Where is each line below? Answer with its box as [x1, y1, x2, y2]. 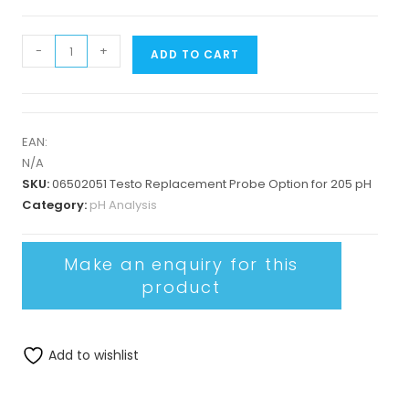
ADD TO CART [150, 47, 239, 62]
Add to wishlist [44, 345, 139, 364]
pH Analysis [89, 196, 157, 214]
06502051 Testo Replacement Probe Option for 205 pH [51, 175, 372, 193]
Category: [21, 196, 89, 214]
